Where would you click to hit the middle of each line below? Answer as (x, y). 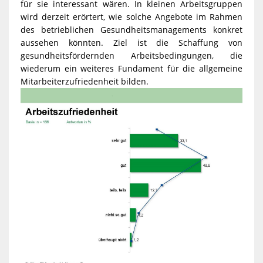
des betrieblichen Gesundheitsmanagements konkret (131, 29)
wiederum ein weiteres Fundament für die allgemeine (131, 68)
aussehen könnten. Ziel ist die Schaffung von (131, 42)
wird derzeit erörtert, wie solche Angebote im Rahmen (131, 16)
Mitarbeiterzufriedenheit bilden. (84, 81)
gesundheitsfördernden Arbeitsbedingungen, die (131, 55)
